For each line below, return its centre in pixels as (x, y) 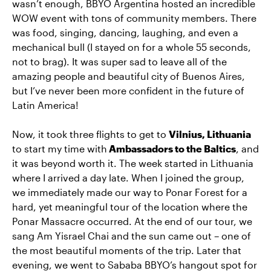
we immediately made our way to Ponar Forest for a (130, 192)
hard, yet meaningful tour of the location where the (130, 207)
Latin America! (45, 105)
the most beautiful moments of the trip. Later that (127, 250)
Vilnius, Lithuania (210, 134)
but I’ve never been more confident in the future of (128, 91)
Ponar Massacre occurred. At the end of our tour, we (132, 221)
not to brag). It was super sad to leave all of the (119, 62)
